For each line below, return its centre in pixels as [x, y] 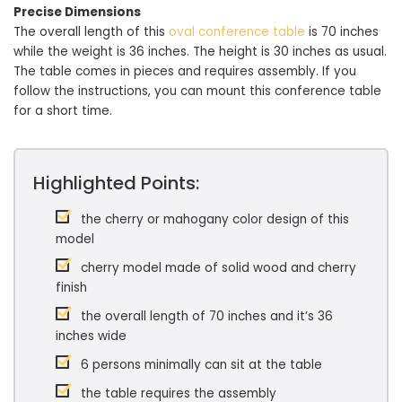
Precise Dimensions [77, 12]
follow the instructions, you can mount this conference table [197, 91]
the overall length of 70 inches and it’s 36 [207, 316]
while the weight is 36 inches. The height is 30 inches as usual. [200, 51]
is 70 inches [342, 31]
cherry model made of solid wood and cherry [218, 267]
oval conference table [237, 31]
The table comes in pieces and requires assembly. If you [185, 71]
